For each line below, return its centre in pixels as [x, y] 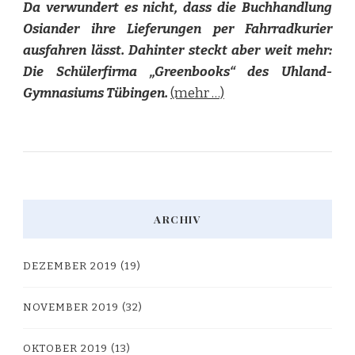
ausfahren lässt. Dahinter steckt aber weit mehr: [177, 50]
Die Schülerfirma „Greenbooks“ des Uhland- [177, 71]
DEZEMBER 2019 [70, 266]
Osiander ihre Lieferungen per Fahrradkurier [177, 29]
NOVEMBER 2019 [71, 307]
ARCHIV [177, 219]
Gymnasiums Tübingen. [95, 93]
